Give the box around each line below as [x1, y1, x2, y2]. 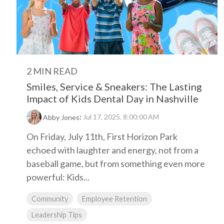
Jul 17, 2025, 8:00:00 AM [83, 112, 159, 121]
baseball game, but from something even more [26, 158, 205, 169]
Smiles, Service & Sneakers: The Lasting [26, 80, 202, 92]
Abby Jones [43, 113, 79, 122]
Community [31, 194, 68, 203]
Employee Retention [82, 194, 147, 203]
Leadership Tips [31, 210, 82, 219]
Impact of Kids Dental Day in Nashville [26, 92, 198, 104]
